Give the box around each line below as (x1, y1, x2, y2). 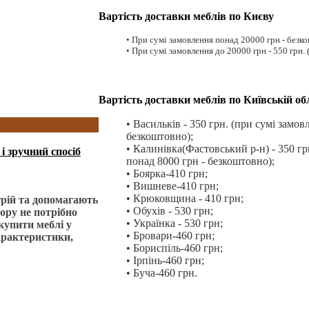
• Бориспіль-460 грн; (126, 241, 223, 254)
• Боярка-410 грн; (126, 167, 208, 179)
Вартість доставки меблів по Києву (99, 7, 274, 23)
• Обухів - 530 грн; (126, 204, 213, 217)
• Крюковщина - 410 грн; (126, 192, 243, 204)
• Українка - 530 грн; (126, 217, 223, 229)
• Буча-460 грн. (126, 266, 197, 279)
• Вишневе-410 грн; (126, 179, 219, 192)
